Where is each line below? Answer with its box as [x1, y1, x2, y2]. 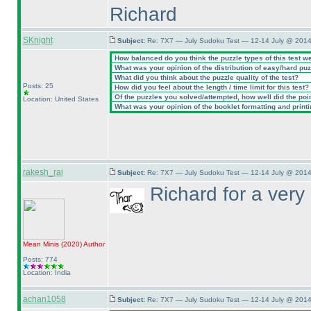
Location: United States [22, 95, 99, 103]
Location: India [22, 269, 71, 276]
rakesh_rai [22, 167, 63, 177]
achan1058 [22, 294, 66, 304]
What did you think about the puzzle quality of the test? [112, 74, 299, 81]
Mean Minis [22, 240, 61, 248]
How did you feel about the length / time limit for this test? [112, 83, 309, 91]
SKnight [22, 35, 53, 45]
